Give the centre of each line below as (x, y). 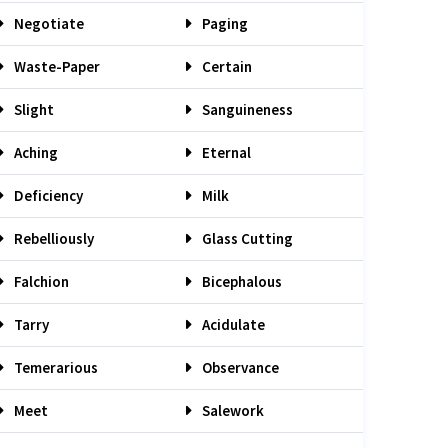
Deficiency (47, 195)
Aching (34, 152)
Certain (225, 66)
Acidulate (232, 324)
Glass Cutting (246, 238)
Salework (231, 410)
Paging (223, 23)
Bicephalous (240, 281)
